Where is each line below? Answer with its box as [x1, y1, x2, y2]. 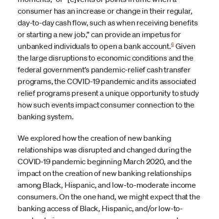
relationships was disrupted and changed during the [18, 145, 192, 155]
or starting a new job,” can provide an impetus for [18, 29, 181, 40]
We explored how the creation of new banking [18, 133, 172, 143]
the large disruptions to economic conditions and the [18, 53, 194, 63]
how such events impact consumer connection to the [18, 100, 195, 110]
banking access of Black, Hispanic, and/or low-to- [18, 203, 183, 214]
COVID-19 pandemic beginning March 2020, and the [18, 156, 192, 167]
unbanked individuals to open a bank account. [18, 41, 171, 51]
